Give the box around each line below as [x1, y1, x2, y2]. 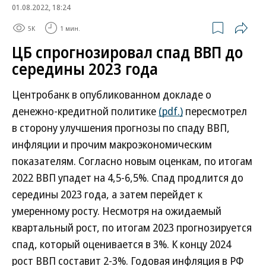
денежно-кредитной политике [12, 104, 159, 118]
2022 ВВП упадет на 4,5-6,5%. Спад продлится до [12, 170, 243, 185]
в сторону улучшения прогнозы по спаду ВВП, [12, 121, 230, 135]
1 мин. [60, 23, 80, 33]
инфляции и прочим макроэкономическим [12, 137, 212, 151]
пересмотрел [183, 104, 247, 118]
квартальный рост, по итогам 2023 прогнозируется [12, 220, 252, 235]
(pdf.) [159, 104, 183, 118]
